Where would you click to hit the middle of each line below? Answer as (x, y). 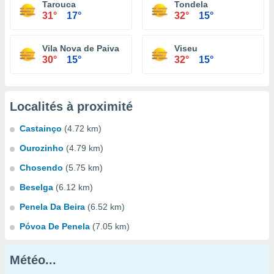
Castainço (41, 128)
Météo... (33, 260)
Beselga (36, 187)
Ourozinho (42, 148)
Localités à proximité (71, 106)
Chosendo (41, 168)
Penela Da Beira (52, 207)
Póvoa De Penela (55, 226)
